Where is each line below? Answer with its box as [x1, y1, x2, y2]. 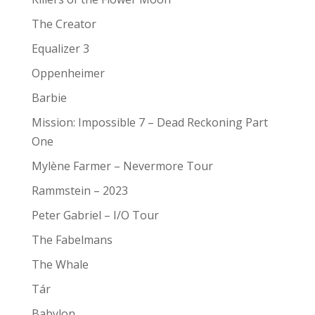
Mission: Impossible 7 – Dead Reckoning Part [31, 114, 268, 130]
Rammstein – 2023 [31, 182, 128, 198]
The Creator [31, 15, 96, 32]
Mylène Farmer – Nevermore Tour [31, 157, 213, 174]
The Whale [31, 256, 89, 272]
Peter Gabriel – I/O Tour [31, 207, 159, 223]
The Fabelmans [31, 231, 112, 247]
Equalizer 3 [31, 40, 89, 56]
